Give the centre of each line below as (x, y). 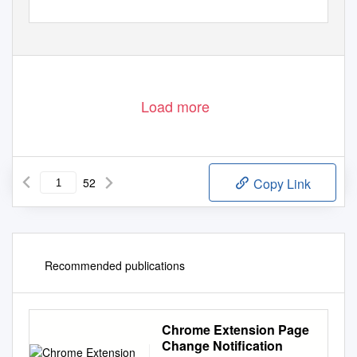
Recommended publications (115, 266)
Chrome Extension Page (235, 330)
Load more (175, 106)
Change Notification (222, 346)
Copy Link (280, 184)
